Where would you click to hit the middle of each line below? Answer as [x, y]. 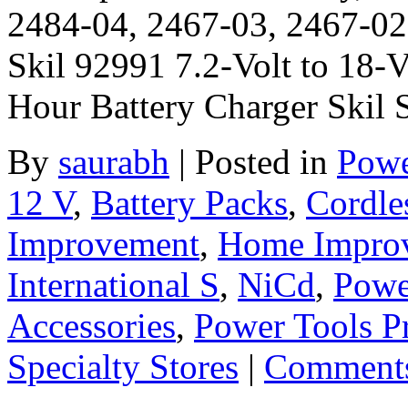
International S [113, 284]
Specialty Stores [123, 366]
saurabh [114, 161]
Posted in [266, 161]
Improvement [103, 243]
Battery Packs [189, 202]
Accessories [92, 325]
